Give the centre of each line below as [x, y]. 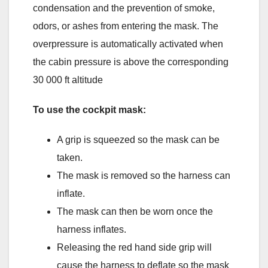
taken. [70, 157]
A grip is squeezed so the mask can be [138, 139]
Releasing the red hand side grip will [134, 247]
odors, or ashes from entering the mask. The [126, 26]
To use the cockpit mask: [89, 109]
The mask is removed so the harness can [144, 175]
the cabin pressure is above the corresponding [131, 62]
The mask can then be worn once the [135, 211]
